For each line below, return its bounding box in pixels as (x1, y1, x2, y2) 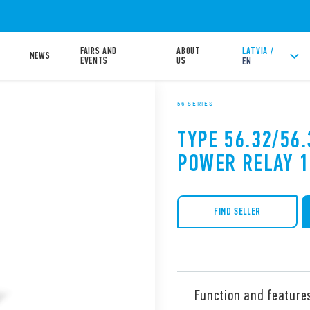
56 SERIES (177, 99, 214, 108)
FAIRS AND (80, 45, 117, 57)
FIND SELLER (213, 206, 262, 218)
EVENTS (80, 55, 108, 66)
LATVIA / (241, 45, 274, 57)
